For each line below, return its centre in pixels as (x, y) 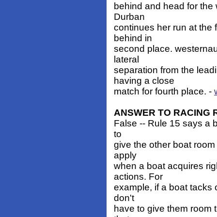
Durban (129, 17)
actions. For (138, 177)
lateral (126, 60)
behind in (133, 38)
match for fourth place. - (164, 92)
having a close (144, 81)
